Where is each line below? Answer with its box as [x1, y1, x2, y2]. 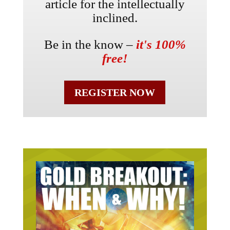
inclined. [92, 11, 138, 25]
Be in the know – [44, 37, 136, 51]
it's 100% [136, 37, 186, 51]
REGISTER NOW [74, 87, 156, 98]
